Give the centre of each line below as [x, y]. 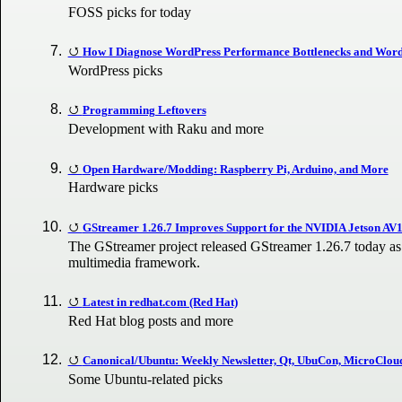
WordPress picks [116, 71]
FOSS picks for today [130, 13]
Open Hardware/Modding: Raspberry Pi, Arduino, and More [235, 169]
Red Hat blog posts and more [151, 320]
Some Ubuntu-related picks [146, 379]
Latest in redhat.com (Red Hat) [160, 301]
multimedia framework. [135, 262]
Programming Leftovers [144, 110]
